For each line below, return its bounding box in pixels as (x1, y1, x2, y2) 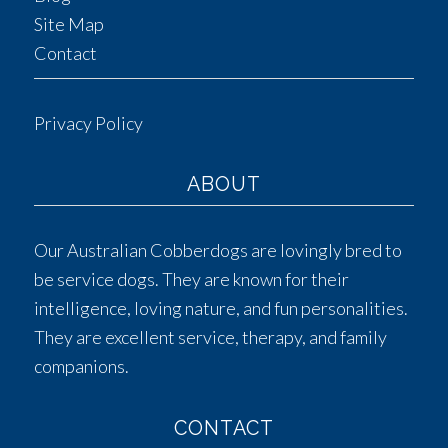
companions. (33, 355, 129, 378)
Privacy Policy (33, 111, 143, 134)
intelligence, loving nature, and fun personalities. (33, 297, 408, 320)
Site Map (33, 12, 104, 35)
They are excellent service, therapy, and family (33, 326, 387, 349)
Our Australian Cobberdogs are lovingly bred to (33, 239, 402, 262)
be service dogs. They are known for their (33, 268, 349, 291)
